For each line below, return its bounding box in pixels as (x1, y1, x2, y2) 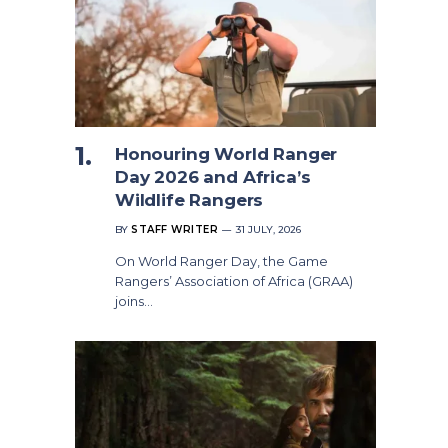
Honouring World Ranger (115, 144, 338, 165)
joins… (115, 293, 153, 310)
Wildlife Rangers (115, 190, 264, 211)
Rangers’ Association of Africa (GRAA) (115, 273, 353, 290)
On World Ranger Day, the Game (115, 253, 328, 270)
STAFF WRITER (131, 223, 218, 237)
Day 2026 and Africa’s (115, 167, 311, 188)
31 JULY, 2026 (236, 223, 301, 237)
